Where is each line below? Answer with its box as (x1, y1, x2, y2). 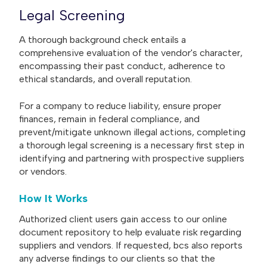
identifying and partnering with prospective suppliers (19, 152, 244, 164)
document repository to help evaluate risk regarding (19, 226, 241, 238)
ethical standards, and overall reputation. (19, 73, 194, 85)
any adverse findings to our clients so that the (19, 253, 215, 265)
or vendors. (19, 165, 67, 177)
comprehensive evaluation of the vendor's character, (19, 47, 243, 59)
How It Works (19, 192, 88, 206)
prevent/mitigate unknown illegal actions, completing (19, 126, 246, 138)
